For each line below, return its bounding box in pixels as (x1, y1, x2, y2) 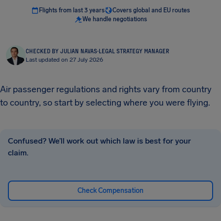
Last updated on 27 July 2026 (26, 56, 103, 63)
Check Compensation (77, 186, 144, 195)
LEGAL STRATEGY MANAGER (99, 47, 169, 54)
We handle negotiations (82, 16, 147, 23)
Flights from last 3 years (39, 7, 105, 14)
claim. (8, 148, 29, 157)
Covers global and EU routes (112, 7, 190, 14)
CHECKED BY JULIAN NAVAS (26, 47, 97, 54)
